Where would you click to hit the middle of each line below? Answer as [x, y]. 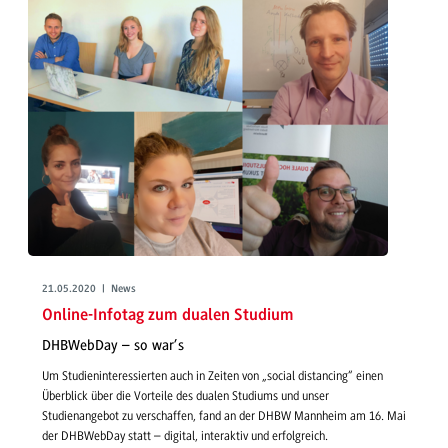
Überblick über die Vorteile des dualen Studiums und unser [185, 396]
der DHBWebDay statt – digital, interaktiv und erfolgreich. [185, 436]
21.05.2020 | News [89, 289]
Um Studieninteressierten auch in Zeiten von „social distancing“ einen [212, 376]
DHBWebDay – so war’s [113, 345]
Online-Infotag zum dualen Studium [168, 316]
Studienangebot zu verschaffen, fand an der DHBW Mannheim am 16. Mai [224, 416]
